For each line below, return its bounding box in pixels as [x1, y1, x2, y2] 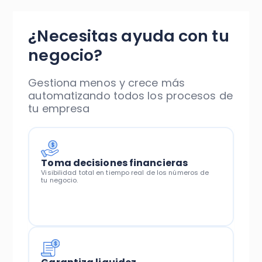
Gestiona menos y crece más [28, 75, 185, 90]
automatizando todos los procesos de [28, 88, 233, 103]
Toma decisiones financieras [41, 156, 188, 170]
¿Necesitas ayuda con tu [28, 25, 229, 47]
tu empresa [28, 101, 90, 116]
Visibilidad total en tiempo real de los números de [41, 168, 209, 177]
